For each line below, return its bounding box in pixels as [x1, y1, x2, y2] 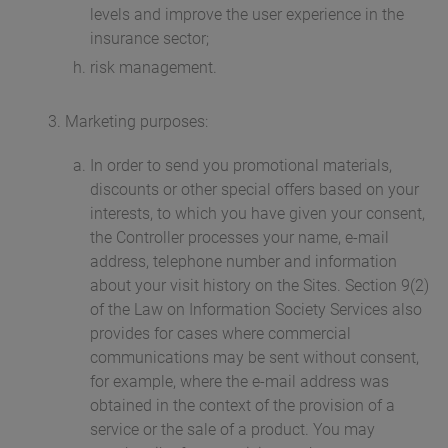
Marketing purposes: [65, 112, 208, 132]
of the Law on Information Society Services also [90, 300, 422, 320]
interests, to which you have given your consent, [90, 204, 425, 224]
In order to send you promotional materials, [90, 156, 392, 176]
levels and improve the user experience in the [90, 5, 404, 25]
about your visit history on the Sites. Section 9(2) [90, 276, 429, 296]
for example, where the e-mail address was [90, 372, 389, 392]
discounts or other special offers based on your [90, 180, 419, 200]
